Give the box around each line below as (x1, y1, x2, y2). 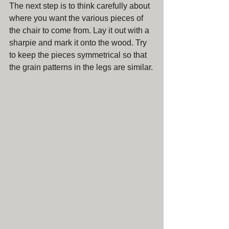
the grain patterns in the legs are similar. (9, 62, 153, 72)
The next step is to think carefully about (9, 1, 152, 10)
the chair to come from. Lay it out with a (9, 26, 151, 35)
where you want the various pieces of (9, 13, 145, 22)
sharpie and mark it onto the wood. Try (9, 38, 149, 47)
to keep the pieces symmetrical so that (9, 50, 149, 59)
